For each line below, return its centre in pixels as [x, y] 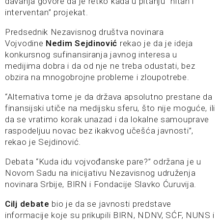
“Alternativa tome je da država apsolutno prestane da [109, 97]
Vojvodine [25, 43]
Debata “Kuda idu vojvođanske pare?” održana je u [103, 162]
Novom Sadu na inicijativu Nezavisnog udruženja [100, 173]
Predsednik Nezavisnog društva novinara [84, 32]
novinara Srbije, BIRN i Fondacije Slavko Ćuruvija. [101, 184]
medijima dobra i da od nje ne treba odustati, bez [100, 66]
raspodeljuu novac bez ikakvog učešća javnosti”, [99, 131]
